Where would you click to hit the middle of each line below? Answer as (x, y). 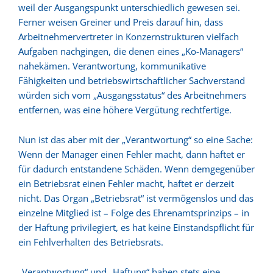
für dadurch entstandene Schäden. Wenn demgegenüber (136, 169)
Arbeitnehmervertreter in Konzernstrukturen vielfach (129, 37)
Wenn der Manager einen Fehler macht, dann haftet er (132, 154)
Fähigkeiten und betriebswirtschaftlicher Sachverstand (132, 81)
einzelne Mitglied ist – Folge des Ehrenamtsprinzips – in (134, 213)
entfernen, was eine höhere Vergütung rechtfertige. (125, 110)
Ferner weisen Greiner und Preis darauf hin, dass (121, 22)
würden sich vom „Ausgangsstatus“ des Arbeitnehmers (132, 95)
